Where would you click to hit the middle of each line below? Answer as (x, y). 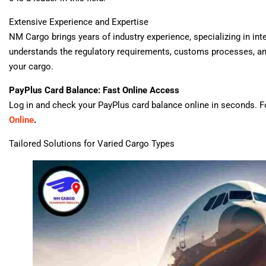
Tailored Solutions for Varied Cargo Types (92, 143)
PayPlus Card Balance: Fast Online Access (94, 90)
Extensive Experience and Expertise (79, 22)
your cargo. (31, 66)
